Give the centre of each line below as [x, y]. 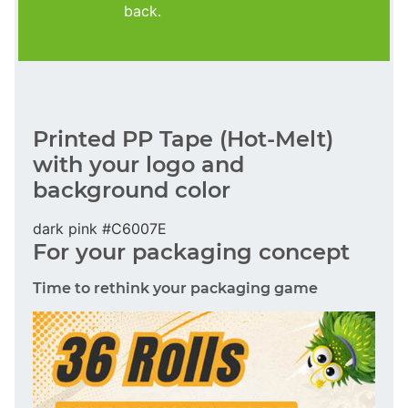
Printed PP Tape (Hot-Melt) [183, 138]
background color [132, 189]
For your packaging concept [191, 251]
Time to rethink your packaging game [175, 288]
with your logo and [138, 164]
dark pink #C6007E [100, 228]
